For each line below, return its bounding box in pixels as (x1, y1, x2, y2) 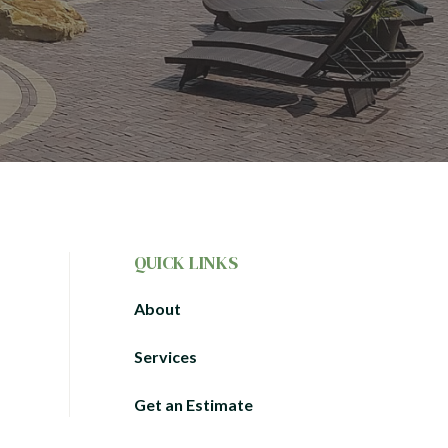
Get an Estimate (133, 395, 253, 414)
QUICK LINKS (133, 250, 238, 275)
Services (133, 347, 197, 366)
